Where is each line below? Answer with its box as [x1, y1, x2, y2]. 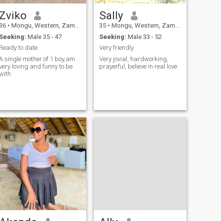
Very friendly [99, 44, 134, 52]
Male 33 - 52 [126, 33, 162, 40]
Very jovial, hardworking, [99, 55, 168, 63]
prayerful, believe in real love [99, 62, 177, 70]
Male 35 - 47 [26, 33, 62, 40]
